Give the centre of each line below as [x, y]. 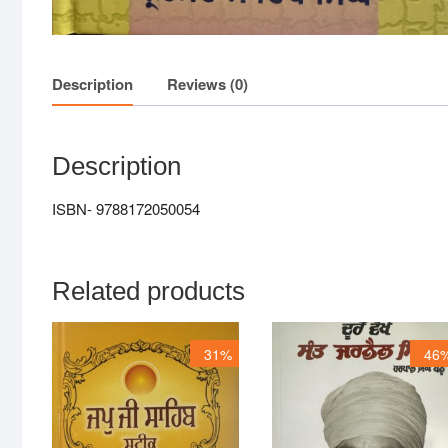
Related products [148, 291]
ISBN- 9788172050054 [126, 209]
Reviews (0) [207, 84]
